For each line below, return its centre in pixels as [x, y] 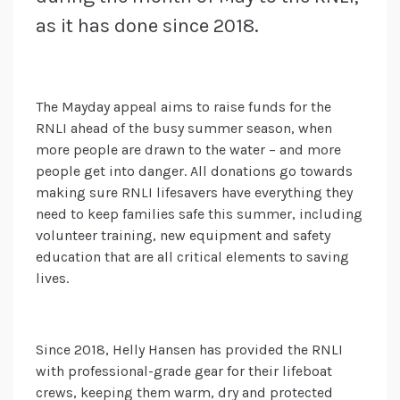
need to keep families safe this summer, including [199, 214]
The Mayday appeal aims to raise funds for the [183, 107]
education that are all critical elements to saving [192, 257]
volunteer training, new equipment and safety [183, 236]
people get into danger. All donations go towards [194, 171]
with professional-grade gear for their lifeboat [184, 371]
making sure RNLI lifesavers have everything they [194, 193]
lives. [52, 279]
